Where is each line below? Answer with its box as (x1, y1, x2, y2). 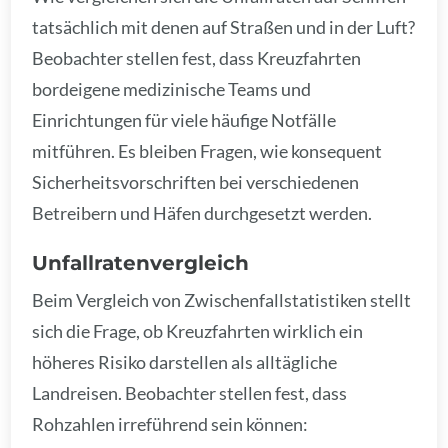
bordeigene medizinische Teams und (32, 78, 312, 101)
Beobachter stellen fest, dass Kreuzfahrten (32, 47, 362, 70)
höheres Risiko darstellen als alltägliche (32, 351, 338, 374)
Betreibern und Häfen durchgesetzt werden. (32, 202, 373, 225)
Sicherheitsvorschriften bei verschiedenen (32, 171, 360, 194)
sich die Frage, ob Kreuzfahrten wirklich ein (32, 320, 364, 343)
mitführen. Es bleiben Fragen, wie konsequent (32, 140, 383, 163)
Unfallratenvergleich (32, 251, 250, 276)
